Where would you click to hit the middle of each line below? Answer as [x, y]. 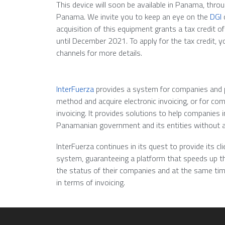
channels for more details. [99, 52]
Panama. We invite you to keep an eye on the [133, 16]
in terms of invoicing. [91, 182]
